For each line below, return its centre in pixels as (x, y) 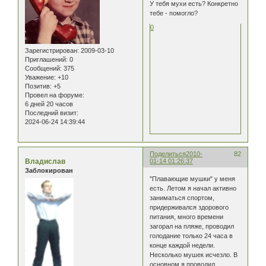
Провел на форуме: (55, 95)
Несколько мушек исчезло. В (194, 254)
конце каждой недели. (183, 245)
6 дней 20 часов (49, 104)
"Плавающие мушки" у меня (193, 178)
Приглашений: (46, 60)
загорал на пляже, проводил (192, 226)
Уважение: (40, 77)
